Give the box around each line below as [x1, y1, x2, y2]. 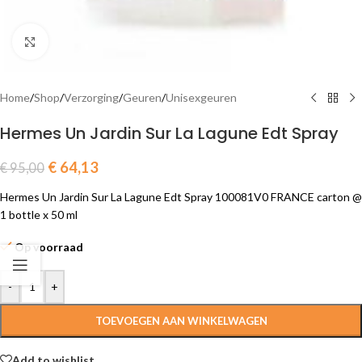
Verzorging [64, 90, 119, 104]
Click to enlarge [48, 35, 125, 48]
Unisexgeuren [166, 90, 237, 104]
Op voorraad [15, 240, 84, 254]
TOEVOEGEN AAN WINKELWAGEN [95, 314, 267, 327]
